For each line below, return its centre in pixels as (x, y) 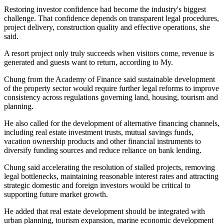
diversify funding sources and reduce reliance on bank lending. (103, 150)
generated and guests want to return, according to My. (89, 62)
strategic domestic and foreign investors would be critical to (97, 185)
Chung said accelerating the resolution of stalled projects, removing (109, 167)
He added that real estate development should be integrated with (104, 211)
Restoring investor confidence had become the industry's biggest (105, 9)
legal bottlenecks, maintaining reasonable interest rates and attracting (111, 176)
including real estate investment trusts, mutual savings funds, (99, 132)
